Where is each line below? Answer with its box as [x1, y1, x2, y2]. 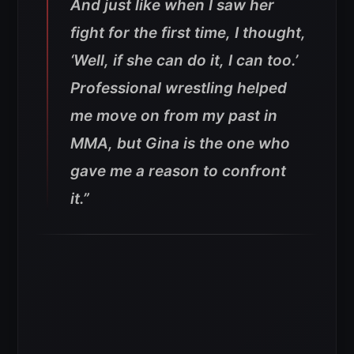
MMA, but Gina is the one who [70, 134, 290, 153]
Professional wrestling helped [70, 79, 287, 98]
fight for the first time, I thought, [70, 24, 306, 43]
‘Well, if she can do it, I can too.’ [70, 51, 298, 70]
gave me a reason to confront [70, 162, 286, 181]
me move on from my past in [70, 107, 277, 126]
